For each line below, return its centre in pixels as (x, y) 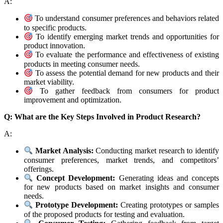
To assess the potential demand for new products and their (126, 73)
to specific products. (55, 27)
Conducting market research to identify (156, 151)
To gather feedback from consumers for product (126, 91)
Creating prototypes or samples (169, 205)
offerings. (39, 169)
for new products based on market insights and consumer (121, 187)
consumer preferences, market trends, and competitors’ (121, 160)
